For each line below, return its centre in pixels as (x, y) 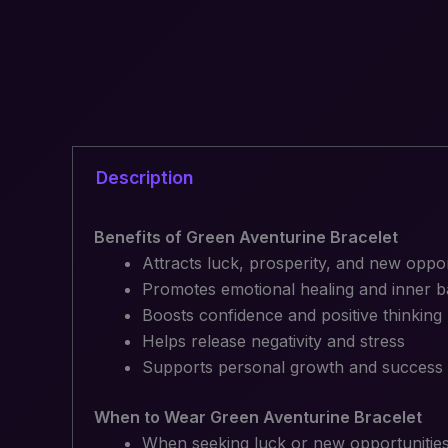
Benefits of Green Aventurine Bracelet (245, 237)
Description (144, 177)
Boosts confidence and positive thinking (291, 315)
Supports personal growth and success (292, 367)
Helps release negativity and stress (273, 341)
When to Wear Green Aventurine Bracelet (257, 417)
